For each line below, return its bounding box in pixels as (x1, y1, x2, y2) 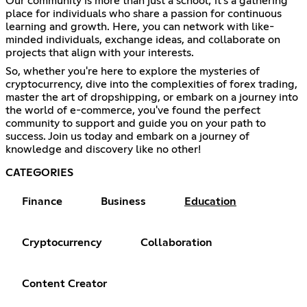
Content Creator (22, 278, 107, 290)
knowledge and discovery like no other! (5, 144, 201, 156)
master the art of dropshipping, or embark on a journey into (5, 92, 298, 103)
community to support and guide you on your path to (5, 118, 266, 130)
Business (101, 196, 146, 208)
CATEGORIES (5, 167, 73, 179)
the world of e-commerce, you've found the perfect (5, 105, 260, 116)
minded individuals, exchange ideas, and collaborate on (5, 34, 280, 46)
